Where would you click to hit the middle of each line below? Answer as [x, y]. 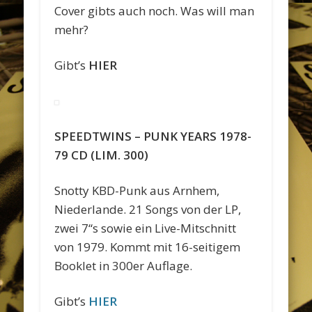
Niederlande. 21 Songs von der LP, [148, 209]
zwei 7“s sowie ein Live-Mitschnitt [146, 228]
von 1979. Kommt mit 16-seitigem [148, 247]
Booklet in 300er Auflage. [124, 265]
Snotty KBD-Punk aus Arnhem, [137, 190]
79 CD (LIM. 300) [102, 155]
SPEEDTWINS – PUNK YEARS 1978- [153, 136]
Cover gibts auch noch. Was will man [155, 10]
